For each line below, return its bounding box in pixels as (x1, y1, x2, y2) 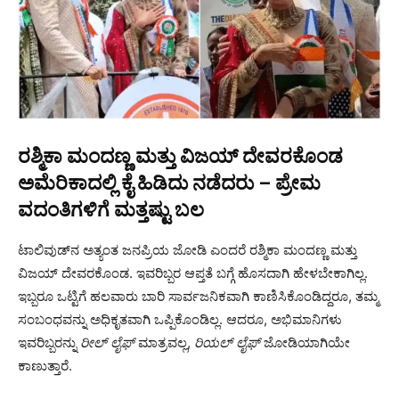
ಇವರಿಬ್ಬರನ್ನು (18, 334, 80, 352)
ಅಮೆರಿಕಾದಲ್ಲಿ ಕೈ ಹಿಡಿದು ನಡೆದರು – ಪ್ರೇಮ (18, 172, 321, 195)
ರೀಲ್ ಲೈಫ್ (80, 334, 134, 352)
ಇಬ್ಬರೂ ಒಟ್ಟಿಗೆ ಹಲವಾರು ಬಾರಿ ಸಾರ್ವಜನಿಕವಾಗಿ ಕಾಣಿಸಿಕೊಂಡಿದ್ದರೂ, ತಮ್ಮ (18, 288, 379, 305)
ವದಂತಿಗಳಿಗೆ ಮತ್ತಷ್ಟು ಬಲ (18, 199, 204, 222)
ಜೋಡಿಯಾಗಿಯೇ (260, 334, 350, 352)
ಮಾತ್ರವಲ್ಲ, (134, 334, 194, 352)
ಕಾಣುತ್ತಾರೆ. (18, 357, 72, 375)
